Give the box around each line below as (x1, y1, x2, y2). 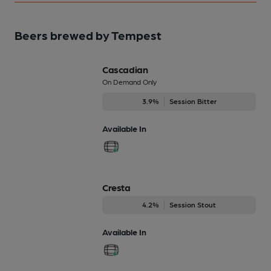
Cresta (102, 181, 131, 194)
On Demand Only (102, 77, 157, 87)
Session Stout (169, 200, 216, 209)
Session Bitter (169, 97, 217, 106)
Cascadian (102, 64, 148, 76)
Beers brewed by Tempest (15, 28, 162, 43)
